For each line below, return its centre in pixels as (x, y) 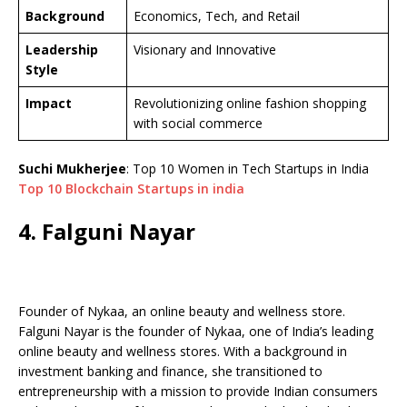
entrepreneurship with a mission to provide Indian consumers (198, 392)
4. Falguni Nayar (107, 232)
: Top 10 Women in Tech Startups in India (248, 169)
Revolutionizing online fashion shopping (250, 104)
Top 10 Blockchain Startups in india (131, 189)
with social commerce (198, 124)
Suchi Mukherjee (72, 169)
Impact (49, 104)
